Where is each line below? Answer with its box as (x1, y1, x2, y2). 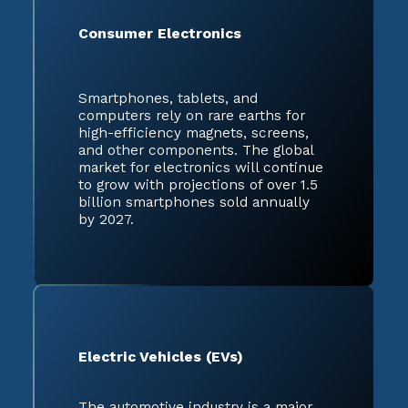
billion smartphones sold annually (78, 192, 310, 210)
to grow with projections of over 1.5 (78, 175, 318, 193)
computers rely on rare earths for (78, 106, 305, 124)
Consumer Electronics (78, 24, 241, 42)
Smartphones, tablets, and (78, 88, 258, 107)
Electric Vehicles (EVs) (78, 348, 243, 366)
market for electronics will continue (78, 158, 323, 176)
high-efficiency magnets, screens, (78, 123, 309, 141)
